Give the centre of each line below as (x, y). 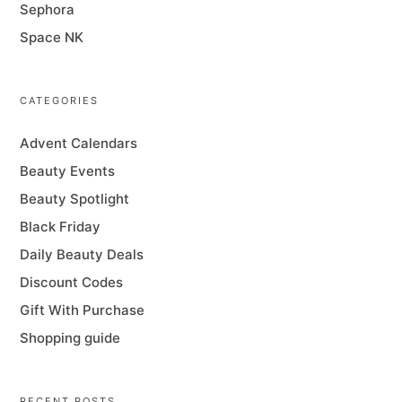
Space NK (52, 37)
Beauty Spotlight (75, 198)
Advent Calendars (79, 143)
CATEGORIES (60, 100)
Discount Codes (72, 282)
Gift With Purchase (83, 310)
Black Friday (61, 226)
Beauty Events (68, 170)
